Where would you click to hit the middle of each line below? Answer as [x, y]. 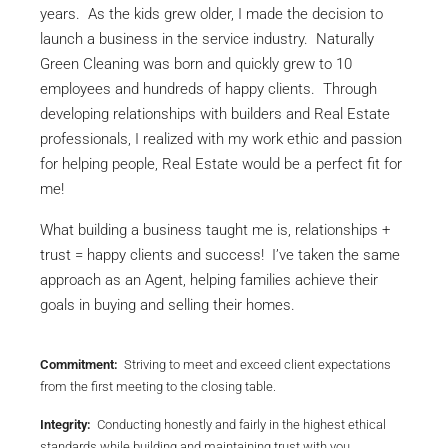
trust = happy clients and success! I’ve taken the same [220, 255]
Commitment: [79, 364]
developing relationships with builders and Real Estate [215, 114]
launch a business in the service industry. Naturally [207, 39]
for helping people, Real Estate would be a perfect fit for [221, 164]
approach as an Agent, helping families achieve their [209, 280]
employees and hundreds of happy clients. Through [208, 89]
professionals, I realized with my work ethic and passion [221, 139]
